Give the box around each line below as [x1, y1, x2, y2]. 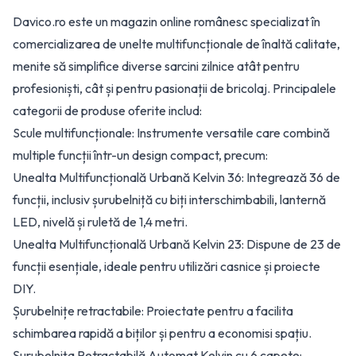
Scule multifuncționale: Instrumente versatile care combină [13, 125, 330, 141]
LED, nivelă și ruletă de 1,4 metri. [13, 214, 188, 230]
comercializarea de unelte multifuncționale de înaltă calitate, [13, 36, 340, 52]
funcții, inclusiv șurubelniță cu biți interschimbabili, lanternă [13, 192, 326, 207]
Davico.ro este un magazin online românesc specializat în [13, 14, 320, 29]
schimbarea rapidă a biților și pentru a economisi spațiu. [13, 325, 311, 341]
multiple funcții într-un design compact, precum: [13, 147, 268, 163]
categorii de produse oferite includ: [13, 103, 202, 118]
